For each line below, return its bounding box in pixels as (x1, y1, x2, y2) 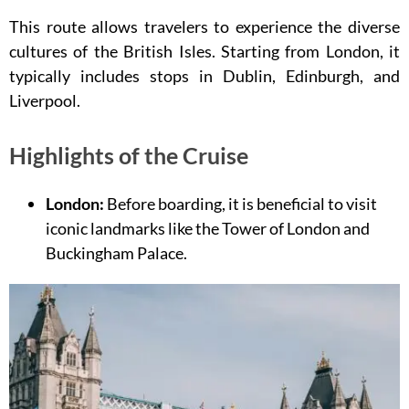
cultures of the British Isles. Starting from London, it (9, 41, 400, 61)
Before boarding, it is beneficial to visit (104, 194, 377, 215)
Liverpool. (9, 90, 80, 110)
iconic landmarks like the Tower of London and (46, 218, 370, 239)
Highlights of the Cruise (9, 142, 248, 170)
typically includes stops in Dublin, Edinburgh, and (9, 66, 400, 86)
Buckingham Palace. (46, 243, 187, 264)
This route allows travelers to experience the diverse (9, 16, 400, 37)
